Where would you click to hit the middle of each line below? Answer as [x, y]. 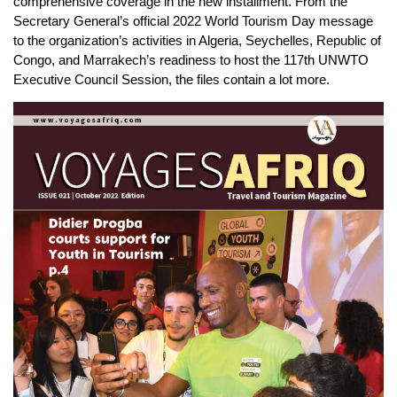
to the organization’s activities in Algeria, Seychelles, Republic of [197, 40]
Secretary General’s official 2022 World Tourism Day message [193, 20]
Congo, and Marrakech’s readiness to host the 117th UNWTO [191, 59]
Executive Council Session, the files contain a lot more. [171, 79]
